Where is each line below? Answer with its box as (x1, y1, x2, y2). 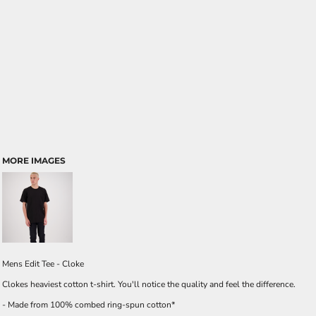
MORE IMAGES (2, 155, 66, 166)
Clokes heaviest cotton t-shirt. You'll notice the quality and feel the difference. (2, 279, 296, 290)
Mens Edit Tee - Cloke (2, 258, 84, 269)
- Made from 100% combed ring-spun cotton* (2, 299, 175, 310)
